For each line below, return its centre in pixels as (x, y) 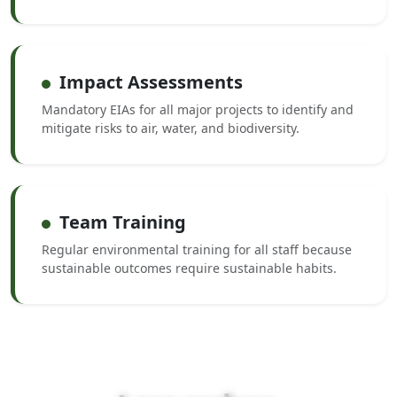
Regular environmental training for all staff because (197, 249)
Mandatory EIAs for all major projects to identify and (198, 109)
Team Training (123, 222)
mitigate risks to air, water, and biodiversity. (171, 128)
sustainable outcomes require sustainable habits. (189, 268)
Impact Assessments (151, 82)
